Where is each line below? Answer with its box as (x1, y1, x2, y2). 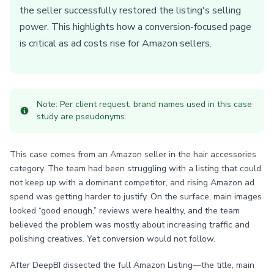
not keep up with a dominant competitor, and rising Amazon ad (10, 177, 254, 188)
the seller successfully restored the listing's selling (20, 4, 241, 17)
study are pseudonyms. (37, 111, 127, 122)
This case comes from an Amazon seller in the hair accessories (10, 149, 256, 160)
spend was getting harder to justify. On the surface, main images (10, 191, 262, 202)
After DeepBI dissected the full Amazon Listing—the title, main (10, 259, 254, 271)
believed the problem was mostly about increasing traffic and (10, 219, 250, 231)
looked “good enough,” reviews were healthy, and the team (10, 205, 240, 217)
